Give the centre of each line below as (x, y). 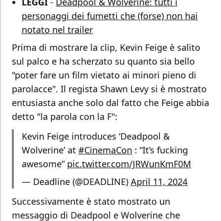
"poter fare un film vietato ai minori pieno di (104, 75)
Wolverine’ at (50, 150)
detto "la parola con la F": (65, 117)
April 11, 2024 (159, 182)
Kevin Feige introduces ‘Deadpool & (96, 136)
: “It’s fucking (160, 150)
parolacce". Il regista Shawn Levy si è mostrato (109, 89)
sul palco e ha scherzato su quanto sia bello (103, 61)
